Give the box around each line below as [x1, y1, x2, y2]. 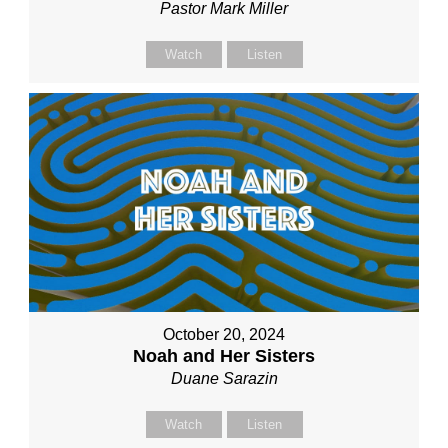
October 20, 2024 [163, 326, 285, 344]
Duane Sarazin [170, 370, 278, 388]
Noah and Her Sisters [133, 346, 315, 367]
